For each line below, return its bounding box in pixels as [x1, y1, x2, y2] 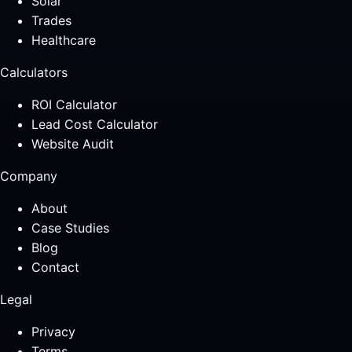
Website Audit [31, 136, 114, 152]
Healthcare [31, 32, 96, 48]
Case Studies [31, 220, 109, 236]
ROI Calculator [31, 97, 117, 112]
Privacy [31, 324, 75, 339]
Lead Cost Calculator [31, 116, 158, 132]
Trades [31, 13, 71, 28]
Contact [31, 259, 79, 275]
